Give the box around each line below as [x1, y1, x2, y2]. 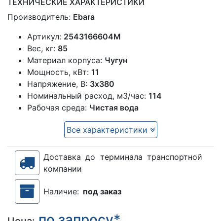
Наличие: [43, 186, 79, 197]
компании [43, 164, 82, 174]
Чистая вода [89, 103, 139, 113]
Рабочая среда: [27, 103, 89, 113]
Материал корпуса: [27, 55, 105, 66]
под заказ [83, 186, 121, 197]
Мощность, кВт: [27, 67, 91, 77]
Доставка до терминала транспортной [43, 152, 202, 162]
